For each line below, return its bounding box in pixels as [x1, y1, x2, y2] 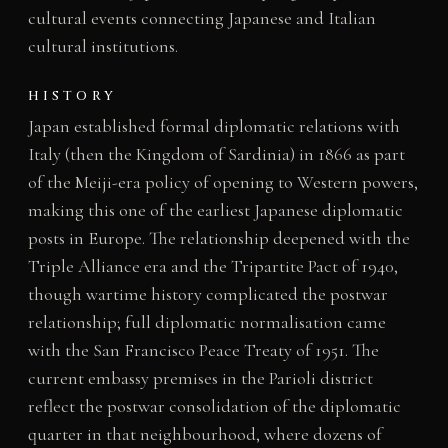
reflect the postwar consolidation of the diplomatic [27, 394, 401, 417]
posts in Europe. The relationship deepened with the [27, 226, 410, 249]
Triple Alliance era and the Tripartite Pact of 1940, [27, 254, 398, 277]
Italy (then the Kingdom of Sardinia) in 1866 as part [27, 142, 405, 165]
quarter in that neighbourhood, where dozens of [27, 422, 382, 445]
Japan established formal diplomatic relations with [27, 114, 400, 137]
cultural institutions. [27, 34, 178, 57]
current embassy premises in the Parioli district [27, 366, 373, 389]
